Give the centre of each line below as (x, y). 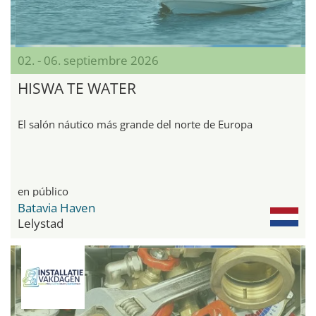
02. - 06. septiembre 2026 (88, 60)
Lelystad (41, 223)
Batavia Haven (56, 207)
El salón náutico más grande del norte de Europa (135, 124)
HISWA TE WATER (77, 88)
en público (43, 191)
